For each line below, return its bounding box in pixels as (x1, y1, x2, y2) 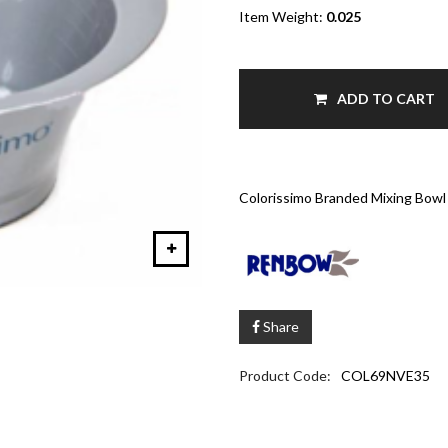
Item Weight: (239, 7, 326, 25)
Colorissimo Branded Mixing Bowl (239, 188, 446, 206)
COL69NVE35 (341, 367, 430, 385)
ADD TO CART (333, 89, 435, 107)
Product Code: (239, 367, 331, 385)
